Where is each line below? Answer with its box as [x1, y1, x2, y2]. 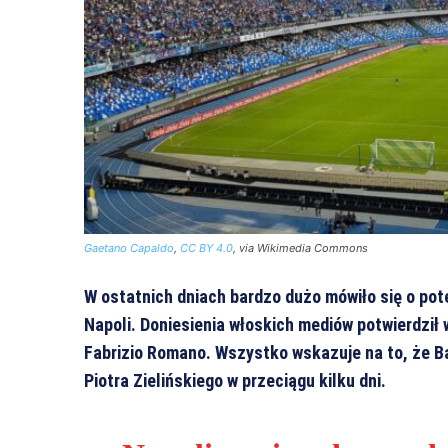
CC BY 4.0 [180, 240, 233, 255]
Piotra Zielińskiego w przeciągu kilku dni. [84, 369, 386, 391]
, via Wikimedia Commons [233, 240, 368, 255]
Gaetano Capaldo [84, 240, 174, 255]
